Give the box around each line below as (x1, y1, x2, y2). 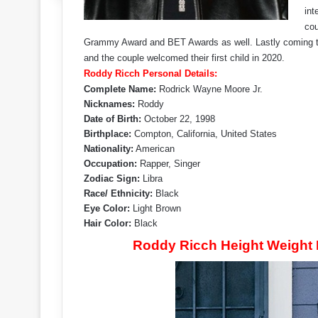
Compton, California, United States (131, 128, 277, 139)
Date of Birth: (84, 114, 144, 124)
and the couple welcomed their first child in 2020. (84, 53, 285, 63)
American (133, 143, 175, 154)
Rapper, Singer (137, 158, 200, 169)
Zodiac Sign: (84, 173, 140, 184)
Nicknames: (84, 99, 135, 109)
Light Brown (130, 203, 181, 214)
